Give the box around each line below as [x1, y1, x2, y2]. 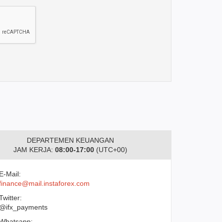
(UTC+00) [94, 146, 127, 154]
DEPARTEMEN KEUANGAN [26, 136, 114, 144]
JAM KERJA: [13, 146, 55, 154]
